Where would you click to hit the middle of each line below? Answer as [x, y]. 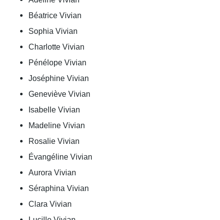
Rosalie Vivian [54, 141]
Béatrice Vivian [55, 15]
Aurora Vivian [52, 172]
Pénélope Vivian [57, 62]
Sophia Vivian [53, 31]
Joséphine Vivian [59, 78]
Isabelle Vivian [54, 110]
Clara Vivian [50, 204]
